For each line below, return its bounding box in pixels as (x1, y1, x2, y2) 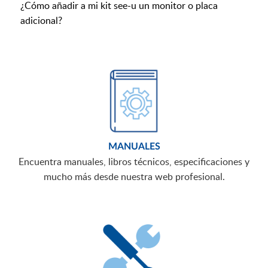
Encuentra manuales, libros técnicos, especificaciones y (19, 154, 249, 168)
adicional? (20, 14, 62, 28)
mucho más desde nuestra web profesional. (43, 169, 225, 183)
